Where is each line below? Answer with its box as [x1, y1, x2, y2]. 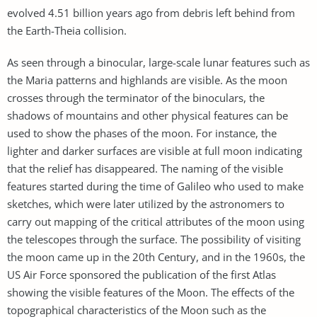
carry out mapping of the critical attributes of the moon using [7, 214, 304, 229]
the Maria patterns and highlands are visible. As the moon [7, 72, 287, 87]
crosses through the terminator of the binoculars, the [7, 90, 265, 105]
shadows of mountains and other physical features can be [7, 108, 288, 122]
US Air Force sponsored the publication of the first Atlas [7, 267, 276, 282]
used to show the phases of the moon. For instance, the [7, 125, 277, 140]
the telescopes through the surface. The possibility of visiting [7, 231, 301, 246]
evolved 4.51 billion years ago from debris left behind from [7, 5, 295, 20]
